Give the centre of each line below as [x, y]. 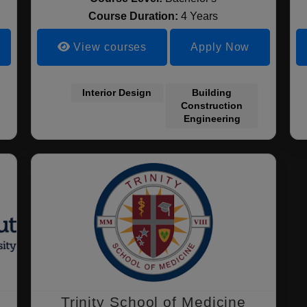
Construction [212, 106]
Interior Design [117, 93]
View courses [109, 47]
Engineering [212, 119]
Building [212, 93]
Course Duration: [135, 16]
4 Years [200, 16]
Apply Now [220, 47]
